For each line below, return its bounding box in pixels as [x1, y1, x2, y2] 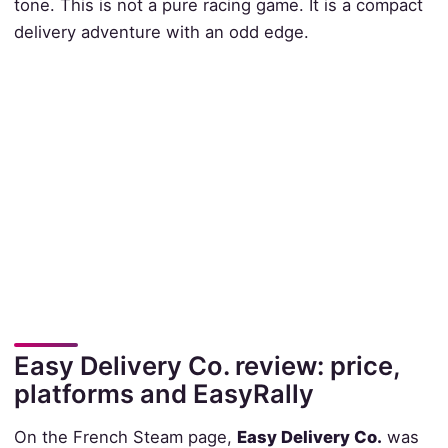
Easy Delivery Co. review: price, [13, 349, 400, 381]
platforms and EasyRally [13, 377, 314, 409]
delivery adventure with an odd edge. [13, 22, 309, 43]
